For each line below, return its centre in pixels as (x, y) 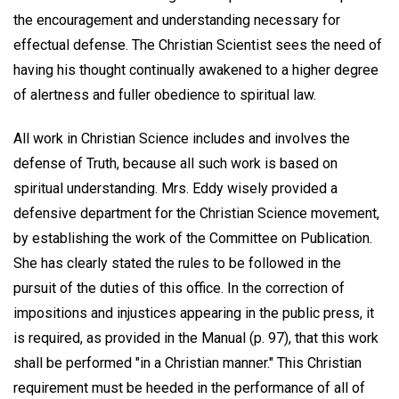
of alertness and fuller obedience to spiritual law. (165, 94)
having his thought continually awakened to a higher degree (196, 69)
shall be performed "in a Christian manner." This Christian (187, 362)
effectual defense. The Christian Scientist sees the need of (198, 45)
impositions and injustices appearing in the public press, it (194, 313)
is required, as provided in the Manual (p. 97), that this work (196, 338)
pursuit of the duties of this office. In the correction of (179, 288)
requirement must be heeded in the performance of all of (189, 387)
